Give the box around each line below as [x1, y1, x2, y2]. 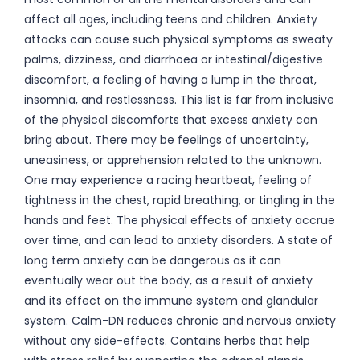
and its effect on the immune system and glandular [24, 292, 318, 309]
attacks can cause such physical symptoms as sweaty [24, 31, 333, 47]
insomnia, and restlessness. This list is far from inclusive [24, 92, 334, 108]
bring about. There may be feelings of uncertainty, [24, 132, 309, 148]
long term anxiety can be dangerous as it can [24, 252, 281, 268]
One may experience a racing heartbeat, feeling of [24, 172, 312, 188]
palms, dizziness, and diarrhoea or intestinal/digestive [24, 51, 323, 67]
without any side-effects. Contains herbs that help [24, 333, 310, 349]
